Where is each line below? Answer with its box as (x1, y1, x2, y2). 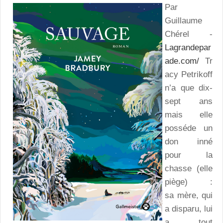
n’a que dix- (165, 83, 213, 93)
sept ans (165, 96, 213, 106)
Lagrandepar (165, 42, 211, 52)
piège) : (165, 177, 213, 187)
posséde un (165, 123, 213, 133)
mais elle (165, 110, 213, 119)
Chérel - (165, 29, 213, 39)
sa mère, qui (165, 190, 213, 200)
